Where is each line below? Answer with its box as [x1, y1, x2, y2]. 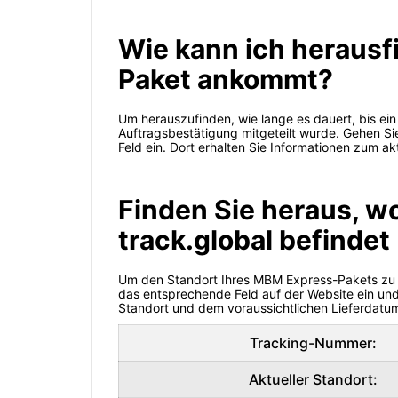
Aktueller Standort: [249, 370, 378, 389]
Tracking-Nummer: [250, 334, 377, 353]
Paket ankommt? [118, 63, 333, 96]
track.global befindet [118, 224, 390, 257]
